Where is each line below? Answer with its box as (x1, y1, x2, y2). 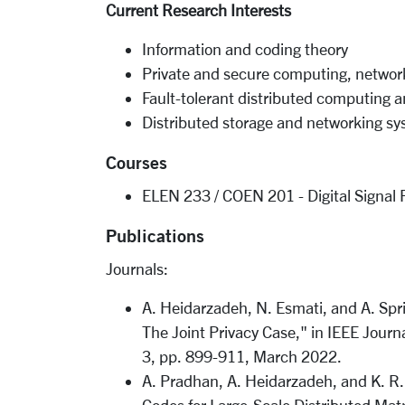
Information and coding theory (142, 40, 352, 58)
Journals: (106, 259, 168, 278)
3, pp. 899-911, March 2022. (142, 347, 342, 365)
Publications (106, 224, 204, 247)
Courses (106, 151, 167, 174)
